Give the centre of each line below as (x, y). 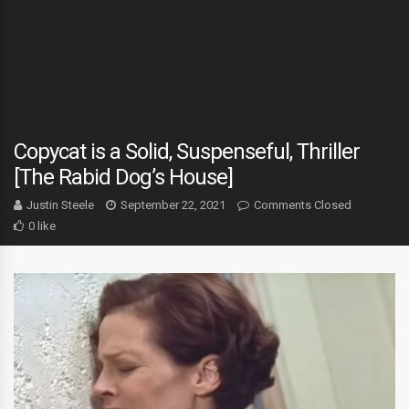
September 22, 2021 (173, 205)
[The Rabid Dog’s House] (123, 177)
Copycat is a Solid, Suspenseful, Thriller (187, 152)
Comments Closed (303, 205)
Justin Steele (60, 205)
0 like (42, 226)
